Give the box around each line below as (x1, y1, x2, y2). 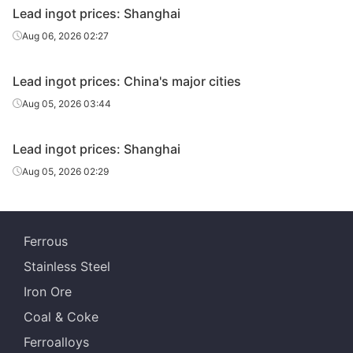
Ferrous (24, 233, 68, 249)
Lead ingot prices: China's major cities (13, 73, 241, 89)
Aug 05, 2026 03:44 (22, 98, 111, 110)
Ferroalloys (24, 334, 89, 350)
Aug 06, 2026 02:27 (22, 30, 109, 42)
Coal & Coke (24, 309, 98, 325)
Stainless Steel (24, 258, 110, 274)
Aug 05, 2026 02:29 (22, 165, 109, 177)
